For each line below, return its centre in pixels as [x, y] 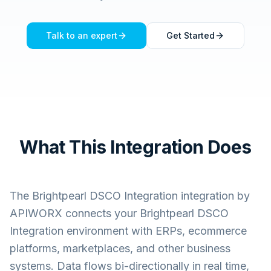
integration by [214, 196]
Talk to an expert [82, 35]
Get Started [191, 35]
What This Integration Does [135, 147]
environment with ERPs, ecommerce [155, 231]
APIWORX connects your [75, 213]
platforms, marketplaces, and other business [120, 248]
